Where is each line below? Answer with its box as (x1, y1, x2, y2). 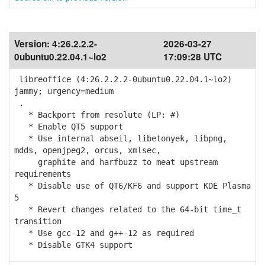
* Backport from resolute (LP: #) (14, 110, 180, 119)
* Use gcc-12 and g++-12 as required (14, 228, 194, 238)
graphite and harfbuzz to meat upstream (14, 157, 218, 167)
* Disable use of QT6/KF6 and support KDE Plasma (14, 181, 251, 190)
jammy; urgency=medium (14, 86, 114, 96)
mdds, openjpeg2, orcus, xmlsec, (14, 146, 161, 155)
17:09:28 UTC (163, 50, 222, 63)
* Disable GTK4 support (14, 240, 132, 250)
